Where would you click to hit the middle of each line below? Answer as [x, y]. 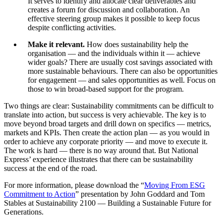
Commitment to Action [40, 194]
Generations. [25, 212]
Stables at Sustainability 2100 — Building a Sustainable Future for [108, 203]
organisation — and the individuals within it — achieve [114, 53]
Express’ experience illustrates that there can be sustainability [99, 159]
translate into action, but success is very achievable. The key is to [105, 114]
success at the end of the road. [53, 168]
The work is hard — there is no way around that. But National [101, 150]
